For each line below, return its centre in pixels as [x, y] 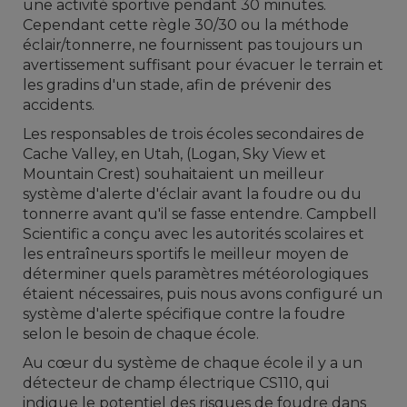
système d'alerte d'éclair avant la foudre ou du [192, 194]
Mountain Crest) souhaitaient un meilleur [174, 174]
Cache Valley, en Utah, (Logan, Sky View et [174, 154]
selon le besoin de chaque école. [141, 333]
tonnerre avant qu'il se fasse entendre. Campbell [200, 213]
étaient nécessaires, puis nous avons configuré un [203, 293]
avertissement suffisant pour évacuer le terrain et [203, 65]
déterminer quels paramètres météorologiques [195, 273]
